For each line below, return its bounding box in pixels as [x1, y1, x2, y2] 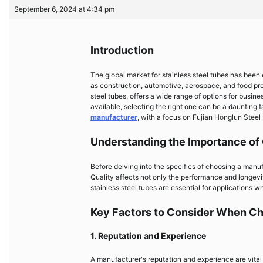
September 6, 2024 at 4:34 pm [14, 5, 114, 14]
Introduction [90, 44, 154, 56]
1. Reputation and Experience [90, 231, 206, 241]
